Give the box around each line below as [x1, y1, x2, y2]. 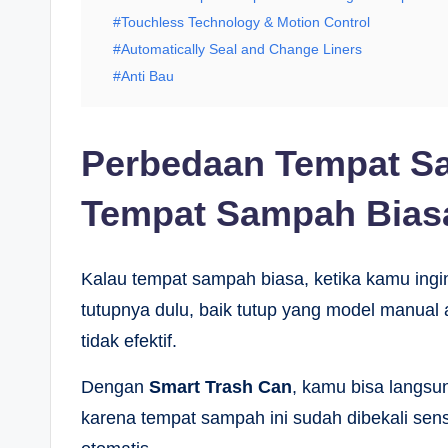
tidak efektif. [81, 331, 177, 351]
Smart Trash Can [149, 377, 292, 397]
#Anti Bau [113, 68, 174, 84]
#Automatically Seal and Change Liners [113, 41, 362, 57]
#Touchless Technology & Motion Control [113, 14, 370, 30]
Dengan [81, 377, 149, 397]
